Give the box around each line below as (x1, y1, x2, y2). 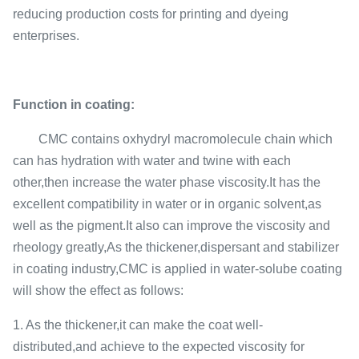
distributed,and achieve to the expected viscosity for (13, 340, 305, 353)
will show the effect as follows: (13, 284, 184, 297)
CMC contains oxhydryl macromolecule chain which (13, 132, 333, 146)
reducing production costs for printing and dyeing (13, 7, 288, 21)
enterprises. (13, 29, 79, 42)
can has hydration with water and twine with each (13, 154, 291, 167)
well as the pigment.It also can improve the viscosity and (13, 219, 330, 232)
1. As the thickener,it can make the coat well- (13, 318, 263, 332)
